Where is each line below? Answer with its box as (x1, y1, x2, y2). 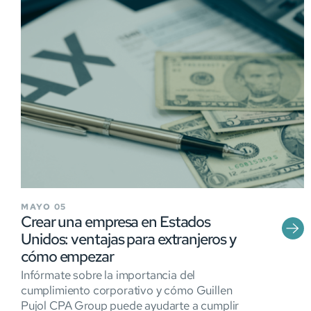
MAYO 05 (21, 201, 67, 212)
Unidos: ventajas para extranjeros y (21, 228, 236, 249)
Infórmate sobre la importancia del (21, 267, 196, 283)
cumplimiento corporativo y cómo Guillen (21, 282, 233, 298)
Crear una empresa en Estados (21, 211, 211, 232)
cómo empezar (21, 246, 114, 267)
